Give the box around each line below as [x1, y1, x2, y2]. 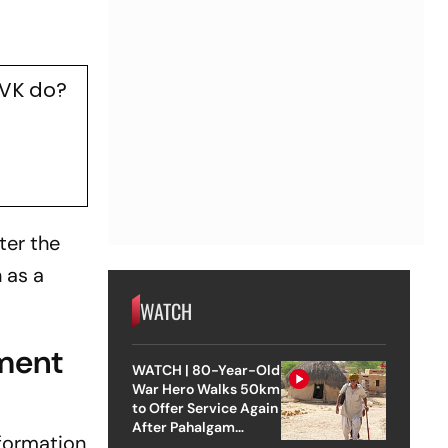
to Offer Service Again [131, 398, 278, 417]
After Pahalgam [131, 417, 235, 436]
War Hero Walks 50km [131, 379, 280, 398]
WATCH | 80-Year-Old [131, 360, 281, 379]
